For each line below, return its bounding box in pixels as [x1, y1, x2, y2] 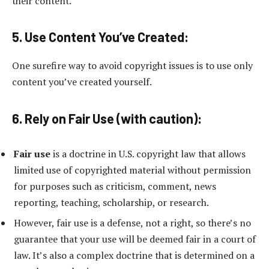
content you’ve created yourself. [12, 74, 152, 88]
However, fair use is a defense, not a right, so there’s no [14, 216, 251, 230]
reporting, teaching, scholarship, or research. [14, 196, 209, 210]
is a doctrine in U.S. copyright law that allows [50, 147, 246, 161]
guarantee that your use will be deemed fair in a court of [14, 232, 256, 246]
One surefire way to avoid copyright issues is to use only [12, 58, 253, 72]
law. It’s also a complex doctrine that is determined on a [14, 249, 255, 262]
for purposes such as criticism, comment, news [14, 180, 216, 193]
